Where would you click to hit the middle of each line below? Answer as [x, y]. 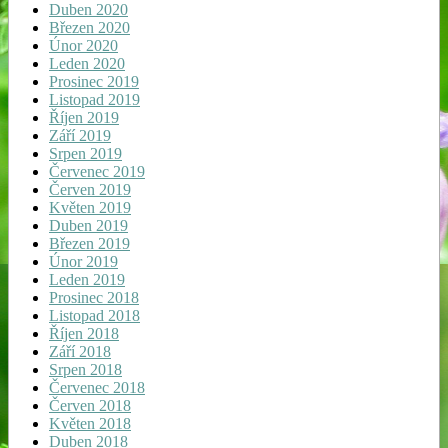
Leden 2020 [87, 64]
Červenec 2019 [97, 172]
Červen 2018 [90, 406]
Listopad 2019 [94, 100]
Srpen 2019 [85, 154]
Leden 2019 [87, 280]
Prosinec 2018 [94, 298]
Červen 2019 [90, 190]
